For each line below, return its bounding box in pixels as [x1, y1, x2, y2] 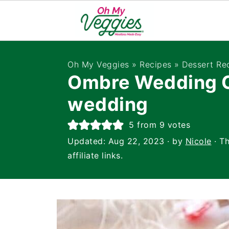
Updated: [67, 136, 108, 146]
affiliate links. [67, 150, 123, 161]
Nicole [185, 136, 212, 146]
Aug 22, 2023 [108, 136, 165, 146]
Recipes [140, 59, 172, 70]
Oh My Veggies [67, 59, 129, 70]
